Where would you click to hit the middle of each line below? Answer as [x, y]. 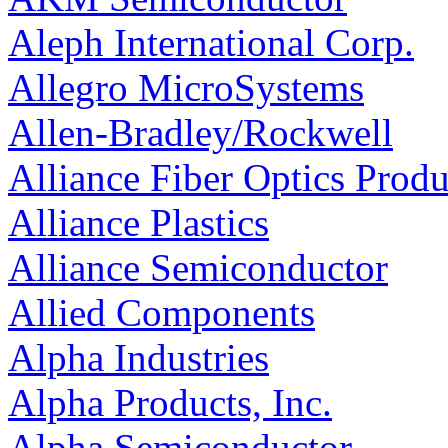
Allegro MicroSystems [186, 88]
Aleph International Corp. [211, 43]
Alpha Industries [138, 358]
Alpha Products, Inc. [170, 403]
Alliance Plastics [138, 223]
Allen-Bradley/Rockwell [200, 133]
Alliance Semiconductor [198, 268]
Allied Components [161, 313]
